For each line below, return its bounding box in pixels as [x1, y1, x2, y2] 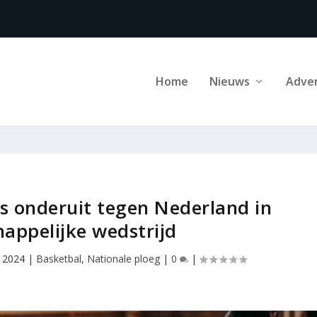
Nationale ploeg [86, 251, 160, 265]
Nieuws [209, 73, 250, 89]
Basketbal [35, 251, 81, 265]
